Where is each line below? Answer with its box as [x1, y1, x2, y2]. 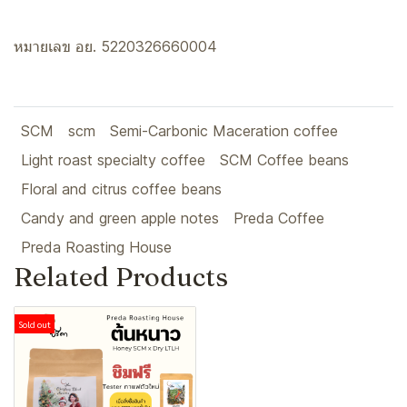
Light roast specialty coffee [21, 151, 205, 169]
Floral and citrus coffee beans [21, 180, 222, 198]
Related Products [14, 261, 228, 293]
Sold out [18, 318, 51, 330]
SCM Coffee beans [220, 151, 349, 169]
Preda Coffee [233, 209, 324, 227]
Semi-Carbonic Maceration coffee [110, 122, 338, 140]
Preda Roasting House [21, 238, 172, 256]
